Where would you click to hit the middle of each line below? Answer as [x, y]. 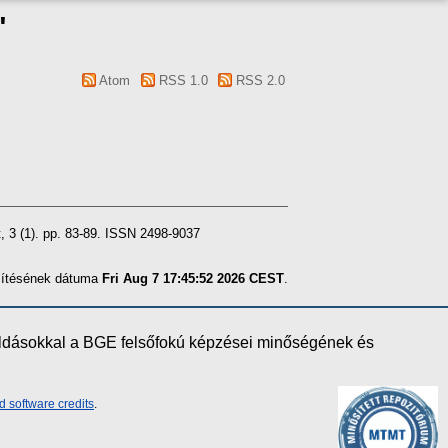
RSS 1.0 [181, 80]
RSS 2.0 [258, 80]
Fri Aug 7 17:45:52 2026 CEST [193, 279]
